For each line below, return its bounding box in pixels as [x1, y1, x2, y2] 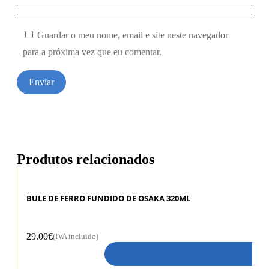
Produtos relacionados [17, 151, 154, 167]
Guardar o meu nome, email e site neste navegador [37, 29, 228, 40]
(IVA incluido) [53, 232, 98, 241]
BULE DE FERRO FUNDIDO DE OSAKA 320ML [26, 192, 190, 204]
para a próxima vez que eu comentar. [23, 46, 162, 57]
